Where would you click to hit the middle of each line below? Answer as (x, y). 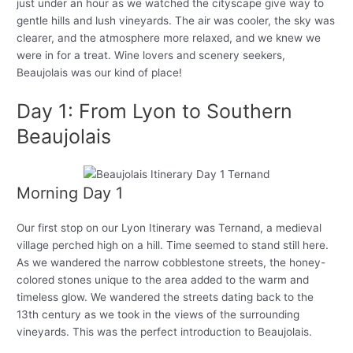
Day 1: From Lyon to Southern (155, 111)
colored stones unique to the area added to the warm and (163, 279)
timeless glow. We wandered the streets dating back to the (165, 297)
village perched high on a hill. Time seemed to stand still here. (173, 245)
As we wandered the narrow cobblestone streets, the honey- (171, 262)
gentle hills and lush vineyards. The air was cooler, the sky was (176, 20)
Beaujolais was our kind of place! (100, 72)
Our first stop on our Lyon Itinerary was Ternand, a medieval (169, 227)
